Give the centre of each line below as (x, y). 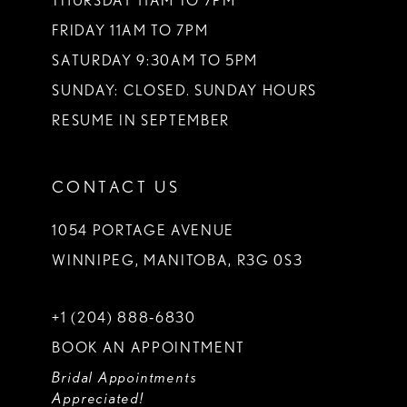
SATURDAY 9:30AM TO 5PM (155, 61)
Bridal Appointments (125, 377)
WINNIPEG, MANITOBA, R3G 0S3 (178, 261)
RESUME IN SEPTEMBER (141, 121)
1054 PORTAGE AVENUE (143, 231)
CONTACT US (116, 186)
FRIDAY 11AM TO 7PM (130, 31)
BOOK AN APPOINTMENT (149, 348)
